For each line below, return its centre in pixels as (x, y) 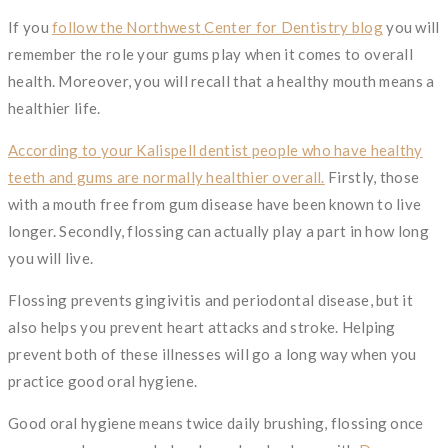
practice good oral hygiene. (103, 380)
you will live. (51, 257)
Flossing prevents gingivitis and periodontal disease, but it (210, 299)
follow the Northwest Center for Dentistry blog (217, 26)
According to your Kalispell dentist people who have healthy (215, 149)
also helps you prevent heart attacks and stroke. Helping (202, 326)
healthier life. (54, 107)
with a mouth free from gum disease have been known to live (215, 203)
